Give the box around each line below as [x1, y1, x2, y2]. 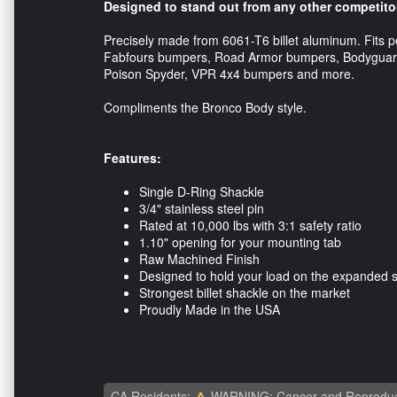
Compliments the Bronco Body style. [104, 97, 307, 116]
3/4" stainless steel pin [139, 198, 264, 217]
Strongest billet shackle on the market [139, 283, 350, 301]
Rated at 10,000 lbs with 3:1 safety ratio [139, 215, 362, 234]
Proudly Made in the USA [139, 300, 280, 318]
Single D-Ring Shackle [139, 182, 264, 200]
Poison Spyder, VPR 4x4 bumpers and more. [104, 64, 358, 82]
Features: [104, 148, 161, 167]
